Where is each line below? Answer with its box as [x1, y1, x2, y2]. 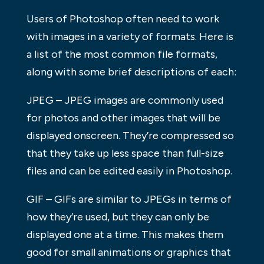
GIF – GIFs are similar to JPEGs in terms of [26, 193, 232, 206]
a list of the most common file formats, [26, 48, 217, 61]
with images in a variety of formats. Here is [26, 30, 233, 44]
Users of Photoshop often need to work [26, 12, 219, 26]
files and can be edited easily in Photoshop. [26, 164, 232, 178]
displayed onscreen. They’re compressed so [26, 129, 234, 143]
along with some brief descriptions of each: [26, 65, 236, 79]
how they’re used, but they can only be [26, 210, 209, 224]
